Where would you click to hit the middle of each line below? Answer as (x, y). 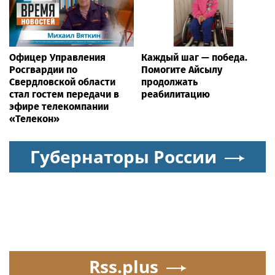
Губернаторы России (123, 157)
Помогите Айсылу (182, 70)
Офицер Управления (57, 58)
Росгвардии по (43, 70)
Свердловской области (62, 82)
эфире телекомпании (59, 107)
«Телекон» (34, 119)
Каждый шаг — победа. (194, 58)
